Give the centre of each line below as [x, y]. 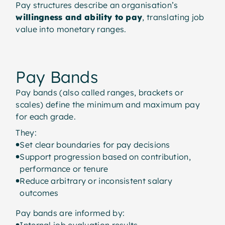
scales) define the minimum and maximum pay [108, 104]
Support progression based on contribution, [105, 156]
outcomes [39, 193]
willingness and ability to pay [79, 17]
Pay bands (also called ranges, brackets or [99, 92]
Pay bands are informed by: [70, 213]
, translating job [173, 17]
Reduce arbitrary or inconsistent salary [96, 181]
